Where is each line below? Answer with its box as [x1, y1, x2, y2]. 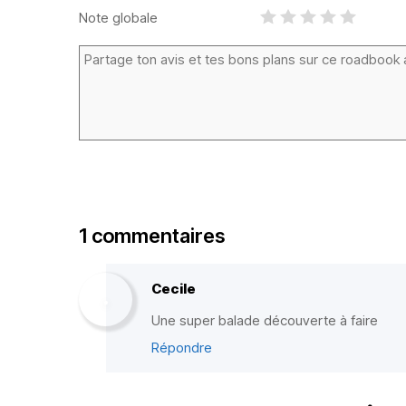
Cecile [151, 280, 196, 297]
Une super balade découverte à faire [151, 312, 378, 329]
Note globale [79, 8, 158, 26]
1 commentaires [79, 224, 225, 247]
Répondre [151, 339, 212, 356]
